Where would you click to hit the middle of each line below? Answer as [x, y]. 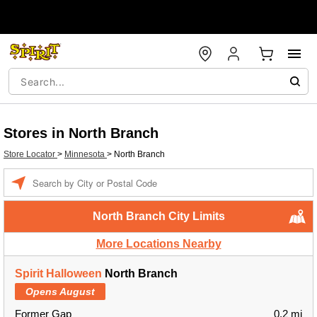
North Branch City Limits [158, 216]
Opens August [60, 292]
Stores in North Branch [81, 133]
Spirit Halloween [58, 273]
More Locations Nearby [158, 244]
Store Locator [30, 154]
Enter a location [62, 175]
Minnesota [86, 154]
